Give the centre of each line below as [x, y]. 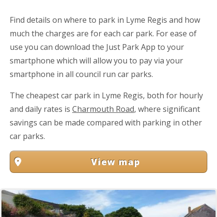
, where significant [167, 109]
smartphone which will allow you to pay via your [96, 61]
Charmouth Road [103, 109]
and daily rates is [41, 109]
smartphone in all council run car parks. [81, 74]
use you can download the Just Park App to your [97, 47]
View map [116, 162]
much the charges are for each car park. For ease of [103, 34]
